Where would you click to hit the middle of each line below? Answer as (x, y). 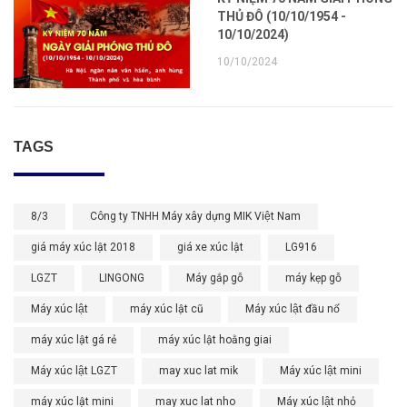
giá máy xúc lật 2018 (83, 248)
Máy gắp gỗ (215, 278)
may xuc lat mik (199, 371)
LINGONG (122, 278)
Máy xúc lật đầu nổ (293, 309)
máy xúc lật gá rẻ (74, 340)
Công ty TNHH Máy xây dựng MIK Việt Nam (195, 217)
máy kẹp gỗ (313, 278)
